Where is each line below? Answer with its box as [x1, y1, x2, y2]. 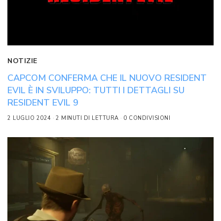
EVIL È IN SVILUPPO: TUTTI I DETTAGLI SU [7, 84, 184, 97]
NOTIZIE [7, 56, 37, 66]
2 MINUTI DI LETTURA [56, 114, 119, 122]
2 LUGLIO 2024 [7, 114, 51, 122]
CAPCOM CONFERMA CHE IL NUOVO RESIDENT [7, 72, 207, 84]
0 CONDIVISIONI [123, 114, 170, 122]
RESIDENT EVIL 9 [7, 97, 78, 109]
